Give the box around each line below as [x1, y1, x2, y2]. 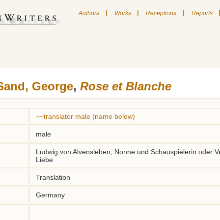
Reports [191, 9, 213, 17]
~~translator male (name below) [36, 112, 135, 120]
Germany [36, 191, 65, 199]
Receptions [146, 9, 177, 17]
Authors [79, 9, 99, 17]
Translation [36, 173, 70, 181]
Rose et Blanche [80, 80, 171, 93]
